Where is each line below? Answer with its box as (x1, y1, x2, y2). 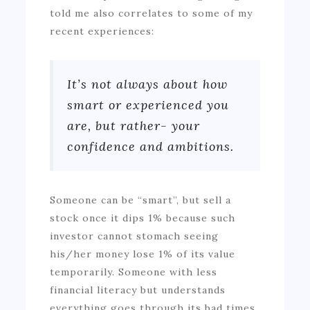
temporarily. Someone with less (50, 265, 218, 278)
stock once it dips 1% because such (50, 211, 236, 224)
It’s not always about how (67, 75, 228, 92)
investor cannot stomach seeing (50, 229, 219, 242)
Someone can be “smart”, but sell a (50, 193, 232, 206)
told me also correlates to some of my (50, 6, 253, 19)
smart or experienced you (67, 96, 230, 113)
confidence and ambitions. (67, 138, 239, 154)
